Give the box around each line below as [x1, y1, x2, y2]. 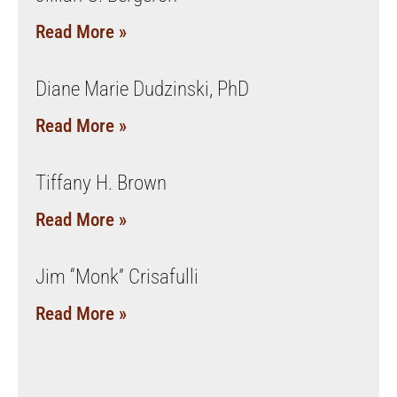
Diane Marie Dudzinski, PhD [35, 76, 249, 101]
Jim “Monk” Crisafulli [35, 264, 198, 289]
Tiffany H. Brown [35, 170, 167, 195]
